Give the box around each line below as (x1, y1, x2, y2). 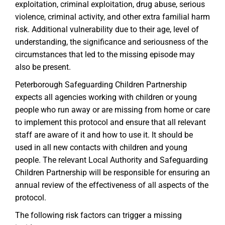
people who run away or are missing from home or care (15, 105, 210, 115)
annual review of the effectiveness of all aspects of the (15, 180, 208, 190)
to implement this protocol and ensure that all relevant (15, 118, 206, 127)
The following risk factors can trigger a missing (15, 210, 182, 220)
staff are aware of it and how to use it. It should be (15, 130, 193, 140)
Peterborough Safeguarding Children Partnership (15, 80, 187, 89)
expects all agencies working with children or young (15, 92, 197, 102)
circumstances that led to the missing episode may (15, 50, 195, 59)
